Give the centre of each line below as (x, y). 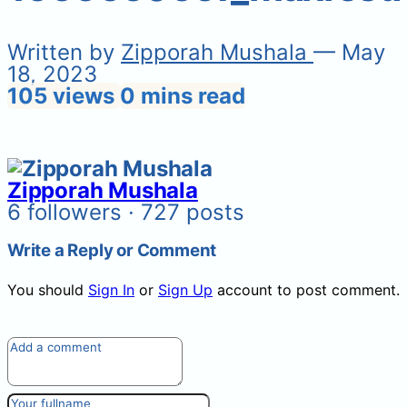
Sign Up (185, 290)
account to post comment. (306, 290)
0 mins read (183, 95)
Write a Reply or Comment (112, 251)
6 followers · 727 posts (126, 212)
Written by (64, 52)
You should (48, 290)
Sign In (111, 290)
